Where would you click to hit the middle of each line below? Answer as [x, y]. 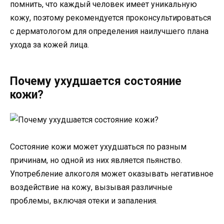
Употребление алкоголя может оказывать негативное [112, 173]
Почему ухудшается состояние [96, 81]
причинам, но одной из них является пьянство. [96, 160]
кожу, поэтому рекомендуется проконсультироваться [110, 17]
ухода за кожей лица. [49, 44]
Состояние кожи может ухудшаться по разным [98, 146]
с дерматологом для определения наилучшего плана [109, 31]
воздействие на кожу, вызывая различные [91, 187]
